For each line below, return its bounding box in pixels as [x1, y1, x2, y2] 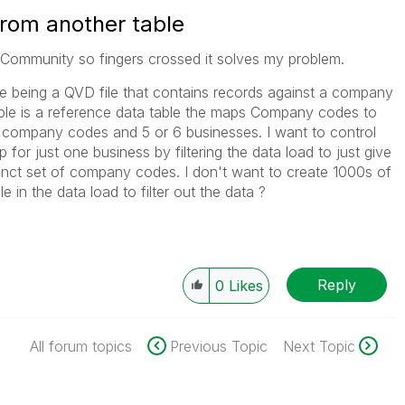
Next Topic [282, 337, 355, 355]
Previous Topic [169, 337, 268, 355]
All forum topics [29, 337, 132, 355]
